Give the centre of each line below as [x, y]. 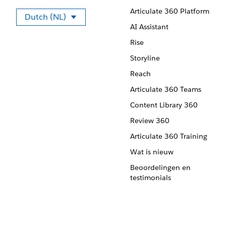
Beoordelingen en [160, 167]
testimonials [150, 178]
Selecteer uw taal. [83, 24]
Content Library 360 [164, 105]
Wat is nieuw [152, 152]
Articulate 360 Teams [165, 89]
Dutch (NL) [45, 17]
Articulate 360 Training [168, 136]
